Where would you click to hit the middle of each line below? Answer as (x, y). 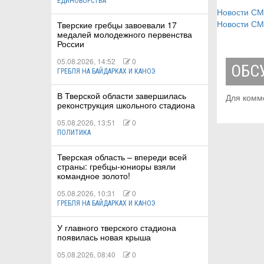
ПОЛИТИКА (74, 133)
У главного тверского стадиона (117, 228)
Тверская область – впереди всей (122, 157)
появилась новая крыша (104, 237)
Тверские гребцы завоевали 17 (117, 25)
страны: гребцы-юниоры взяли (116, 166)
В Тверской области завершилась (122, 96)
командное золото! (94, 176)
